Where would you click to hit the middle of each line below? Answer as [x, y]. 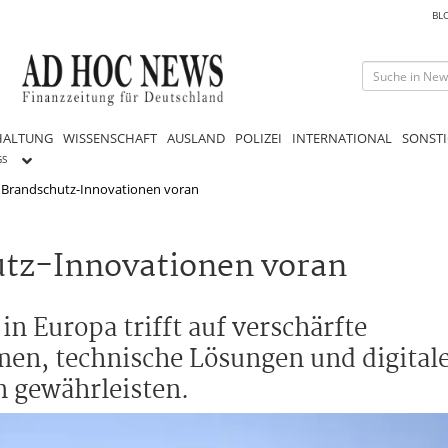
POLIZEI [258, 137]
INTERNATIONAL [342, 137]
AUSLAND [196, 137]
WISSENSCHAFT [110, 137]
